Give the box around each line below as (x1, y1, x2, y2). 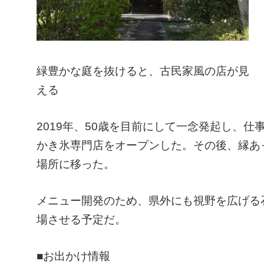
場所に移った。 (37, 158, 115, 170)
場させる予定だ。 (37, 213, 126, 226)
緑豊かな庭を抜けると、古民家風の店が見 (37, 65, 249, 77)
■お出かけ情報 (37, 250, 110, 262)
